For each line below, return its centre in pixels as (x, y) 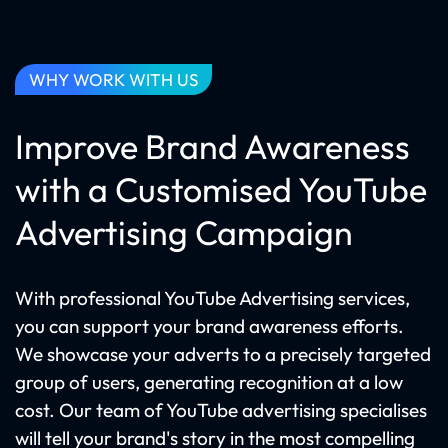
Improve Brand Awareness (212, 146)
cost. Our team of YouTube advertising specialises (221, 410)
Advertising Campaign (184, 232)
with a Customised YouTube (221, 189)
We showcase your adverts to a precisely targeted (223, 354)
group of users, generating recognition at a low (209, 382)
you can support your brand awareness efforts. (209, 326)
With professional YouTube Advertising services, (212, 298)
